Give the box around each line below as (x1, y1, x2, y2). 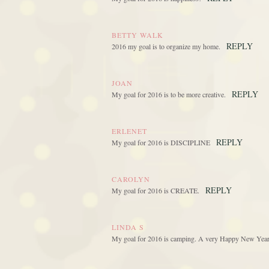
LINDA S (112, 222, 144, 232)
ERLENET (112, 126, 147, 136)
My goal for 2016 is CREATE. (112, 186, 199, 196)
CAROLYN (112, 174, 150, 184)
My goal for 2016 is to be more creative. (112, 89, 226, 100)
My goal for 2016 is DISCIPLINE (112, 138, 210, 148)
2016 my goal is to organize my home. (112, 41, 220, 52)
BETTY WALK (112, 30, 163, 40)
